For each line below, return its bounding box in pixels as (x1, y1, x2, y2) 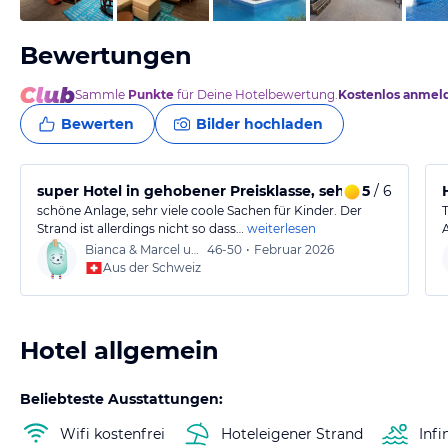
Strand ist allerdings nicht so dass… (37, 221, 244, 236)
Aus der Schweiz (103, 260, 201, 275)
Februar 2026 (254, 242, 334, 257)
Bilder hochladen (196, 115, 323, 133)
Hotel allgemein (20, 336, 219, 365)
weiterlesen (247, 221, 316, 236)
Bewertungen (20, 41, 192, 70)
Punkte (128, 87, 174, 102)
